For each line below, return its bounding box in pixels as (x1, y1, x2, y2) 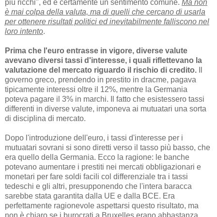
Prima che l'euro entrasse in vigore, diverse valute (5, 46, 187, 55)
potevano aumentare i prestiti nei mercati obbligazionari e (5, 163, 201, 171)
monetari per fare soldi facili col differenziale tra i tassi (5, 172, 188, 181)
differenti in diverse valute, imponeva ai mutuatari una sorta (5, 105, 206, 113)
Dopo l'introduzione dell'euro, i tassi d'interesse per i (5, 134, 183, 142)
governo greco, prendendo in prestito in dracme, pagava (5, 76, 196, 84)
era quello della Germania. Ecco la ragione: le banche (5, 153, 189, 162)
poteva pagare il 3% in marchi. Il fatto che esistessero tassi (5, 95, 204, 104)
